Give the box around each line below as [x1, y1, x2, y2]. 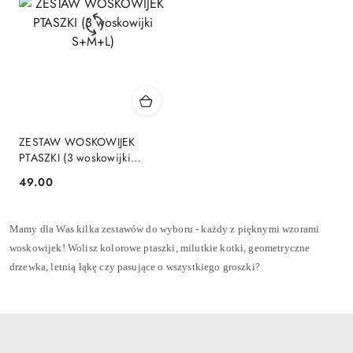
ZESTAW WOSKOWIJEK [19, 134, 136, 150]
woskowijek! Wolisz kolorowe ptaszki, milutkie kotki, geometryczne [9, 241, 310, 254]
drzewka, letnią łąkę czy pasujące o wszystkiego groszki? [9, 260, 263, 273]
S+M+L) [19, 165, 58, 182]
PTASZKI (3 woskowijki [19, 150, 131, 166]
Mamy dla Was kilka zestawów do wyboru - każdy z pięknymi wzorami [9, 222, 320, 235]
